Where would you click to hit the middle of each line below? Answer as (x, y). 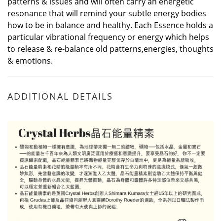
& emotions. (30, 61)
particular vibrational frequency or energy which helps (108, 37)
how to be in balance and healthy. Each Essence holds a (110, 25)
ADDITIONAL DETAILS (60, 96)
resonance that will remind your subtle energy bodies (107, 13)
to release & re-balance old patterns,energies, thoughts (110, 49)
